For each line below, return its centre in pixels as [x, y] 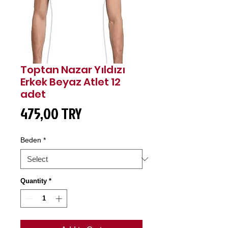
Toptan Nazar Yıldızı [73, 70]
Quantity [34, 181]
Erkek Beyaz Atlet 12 [70, 82]
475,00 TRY [51, 114]
